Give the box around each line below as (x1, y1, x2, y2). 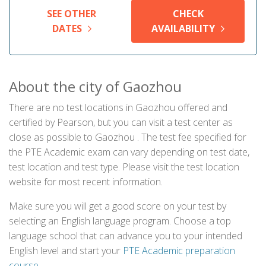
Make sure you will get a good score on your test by (9, 199, 226, 213)
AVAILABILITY (151, 22, 216, 35)
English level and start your (9, 244, 123, 257)
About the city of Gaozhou (9, 77, 182, 96)
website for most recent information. (9, 175, 163, 188)
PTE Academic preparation (123, 244, 235, 257)
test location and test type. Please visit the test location (9, 160, 239, 173)
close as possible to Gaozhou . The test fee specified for (9, 131, 246, 144)
